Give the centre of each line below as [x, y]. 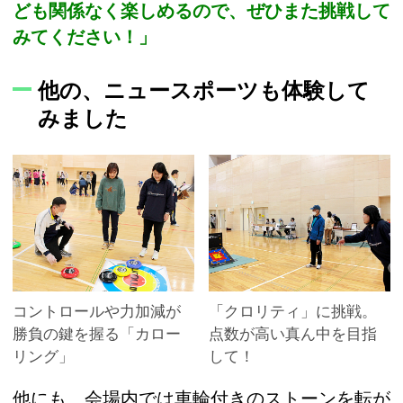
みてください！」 [85, 36]
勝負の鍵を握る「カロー [97, 334]
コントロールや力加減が [97, 311]
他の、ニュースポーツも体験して [204, 91]
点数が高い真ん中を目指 [292, 334]
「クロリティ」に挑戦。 [292, 311]
